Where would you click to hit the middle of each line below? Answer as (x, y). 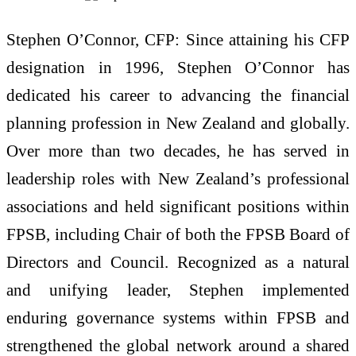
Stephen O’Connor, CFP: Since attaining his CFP (178, 40)
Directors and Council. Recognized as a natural (178, 262)
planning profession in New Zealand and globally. (178, 123)
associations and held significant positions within (178, 207)
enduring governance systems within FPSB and (178, 318)
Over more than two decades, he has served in (178, 151)
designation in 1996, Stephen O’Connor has (178, 68)
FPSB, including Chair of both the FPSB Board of (178, 234)
